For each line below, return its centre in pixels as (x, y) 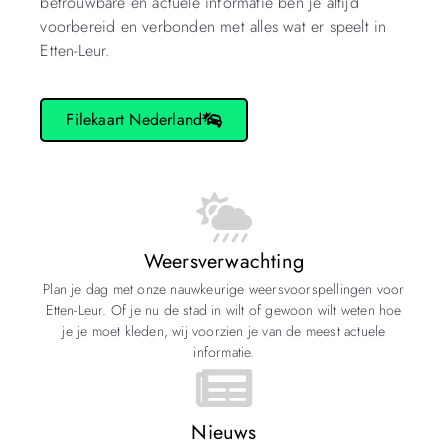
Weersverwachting (224, 261)
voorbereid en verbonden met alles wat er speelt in (213, 26)
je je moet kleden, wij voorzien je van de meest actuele (224, 330)
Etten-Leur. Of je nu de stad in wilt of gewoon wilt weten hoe (224, 309)
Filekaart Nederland (134, 119)
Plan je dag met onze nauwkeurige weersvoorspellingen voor (224, 288)
